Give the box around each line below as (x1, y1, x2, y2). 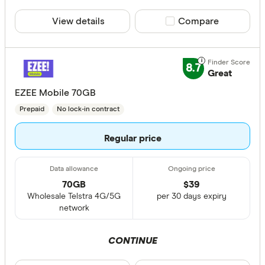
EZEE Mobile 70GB (15, 88, 96, 98)
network (59, 203, 89, 212)
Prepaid (20, 105, 44, 113)
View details (52, 16, 105, 26)
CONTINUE (108, 235, 157, 245)
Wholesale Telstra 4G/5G (27, 192, 121, 201)
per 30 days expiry (156, 192, 227, 201)
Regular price (104, 133, 161, 143)
